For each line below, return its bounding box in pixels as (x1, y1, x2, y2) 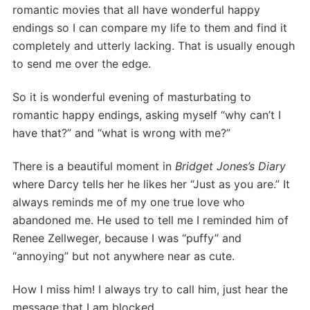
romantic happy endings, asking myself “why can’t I (12, 108, 281, 122)
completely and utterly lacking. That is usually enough (12, 39, 295, 53)
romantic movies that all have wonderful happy (12, 3, 260, 17)
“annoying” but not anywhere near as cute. (12, 249, 235, 263)
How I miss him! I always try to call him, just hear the (12, 282, 288, 296)
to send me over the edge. (12, 57, 151, 71)
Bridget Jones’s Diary (175, 159, 286, 173)
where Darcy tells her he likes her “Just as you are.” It (12, 177, 290, 191)
